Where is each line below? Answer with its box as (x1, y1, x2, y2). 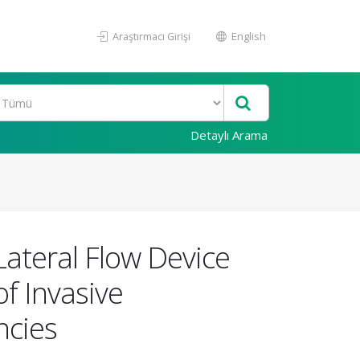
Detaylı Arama (190, 127, 268, 143)
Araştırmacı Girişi (110, 29, 190, 43)
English (229, 29, 266, 43)
